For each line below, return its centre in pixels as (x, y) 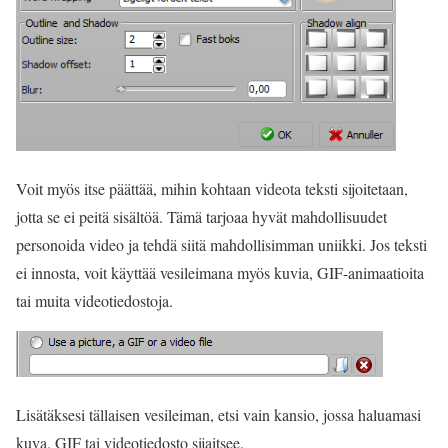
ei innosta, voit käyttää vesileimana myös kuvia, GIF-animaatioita (220, 272)
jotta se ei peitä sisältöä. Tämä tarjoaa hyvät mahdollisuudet (201, 216)
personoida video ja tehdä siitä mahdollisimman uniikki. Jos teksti (221, 244)
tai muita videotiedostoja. (94, 300)
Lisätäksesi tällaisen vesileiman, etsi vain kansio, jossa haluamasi (218, 414)
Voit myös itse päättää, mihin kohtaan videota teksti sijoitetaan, (212, 188)
